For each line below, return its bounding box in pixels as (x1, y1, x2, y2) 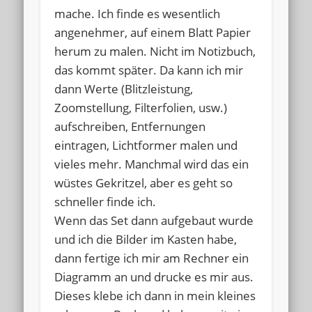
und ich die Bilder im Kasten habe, (54, 231, 237, 247)
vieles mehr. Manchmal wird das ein (54, 155, 249, 172)
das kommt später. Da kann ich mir (54, 61, 244, 78)
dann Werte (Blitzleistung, (54, 80, 194, 97)
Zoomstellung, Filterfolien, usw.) (54, 99, 228, 116)
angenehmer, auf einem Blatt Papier (54, 24, 251, 40)
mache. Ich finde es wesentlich (54, 5, 221, 22)
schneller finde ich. (54, 193, 157, 210)
